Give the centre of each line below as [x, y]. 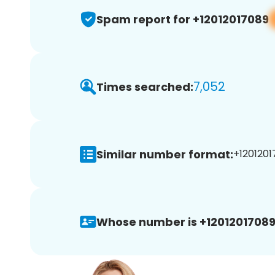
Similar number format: [165, 154]
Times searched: [145, 87]
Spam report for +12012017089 [183, 19]
